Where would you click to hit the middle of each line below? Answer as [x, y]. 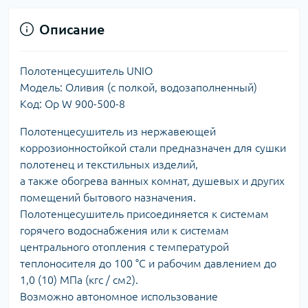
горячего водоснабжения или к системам [124, 230]
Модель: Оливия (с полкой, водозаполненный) [139, 87]
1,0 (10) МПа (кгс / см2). [79, 279]
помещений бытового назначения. [108, 197]
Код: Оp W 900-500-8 [73, 103]
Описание [72, 29]
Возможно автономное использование [119, 296]
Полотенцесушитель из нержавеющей [118, 131]
